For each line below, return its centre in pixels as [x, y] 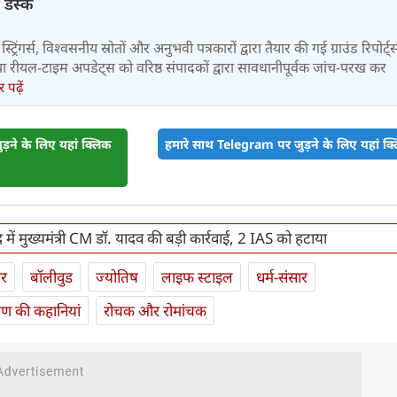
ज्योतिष [117, 277]
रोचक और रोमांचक [155, 311]
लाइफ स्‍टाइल [197, 277]
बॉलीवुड [51, 277]
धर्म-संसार [282, 277]
